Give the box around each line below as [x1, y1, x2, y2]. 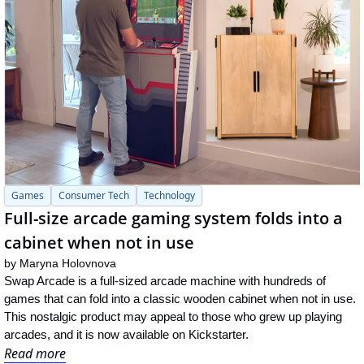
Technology [144, 188, 195, 203]
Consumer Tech [58, 188, 129, 203]
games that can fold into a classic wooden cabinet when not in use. [4, 292, 356, 306]
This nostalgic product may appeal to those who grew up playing [4, 310, 342, 324]
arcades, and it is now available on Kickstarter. [4, 327, 249, 342]
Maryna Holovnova [19, 257, 116, 271]
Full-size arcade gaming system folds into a [4, 207, 343, 230]
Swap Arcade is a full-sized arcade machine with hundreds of [4, 274, 326, 288]
